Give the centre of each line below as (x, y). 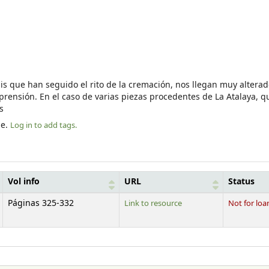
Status (241, 182)
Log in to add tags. (44, 125)
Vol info (24, 182)
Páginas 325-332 (41, 204)
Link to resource (153, 204)
